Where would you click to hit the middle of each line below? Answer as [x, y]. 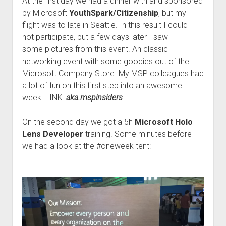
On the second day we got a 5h [78, 122]
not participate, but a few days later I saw [95, 37]
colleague [167, 74]
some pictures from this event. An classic [95, 49]
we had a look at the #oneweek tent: [86, 146]
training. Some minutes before [137, 134]
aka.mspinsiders [94, 98]
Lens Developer [52, 134]
